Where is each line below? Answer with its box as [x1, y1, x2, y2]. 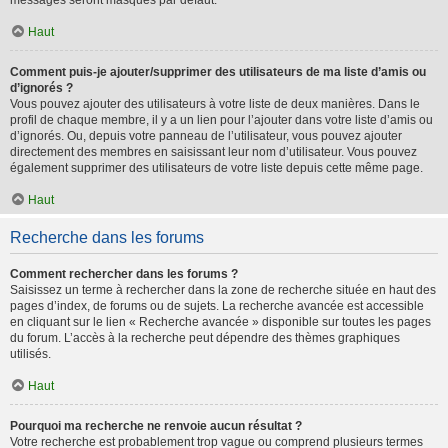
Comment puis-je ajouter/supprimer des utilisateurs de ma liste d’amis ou [10, 65, 426, 79]
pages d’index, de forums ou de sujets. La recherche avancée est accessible [10, 299, 424, 313]
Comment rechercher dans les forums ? [10, 267, 238, 281]
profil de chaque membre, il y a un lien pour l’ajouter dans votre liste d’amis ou [10, 113, 433, 127]
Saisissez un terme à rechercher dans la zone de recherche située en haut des [10, 283, 436, 297]
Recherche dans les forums [10, 229, 204, 246]
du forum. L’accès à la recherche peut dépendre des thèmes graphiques [10, 331, 400, 345]
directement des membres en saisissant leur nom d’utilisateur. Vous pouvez [10, 145, 417, 159]
